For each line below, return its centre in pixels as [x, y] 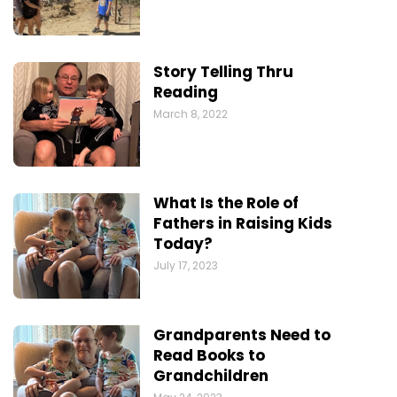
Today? [183, 244]
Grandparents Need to [241, 335]
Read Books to [209, 355]
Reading [185, 92]
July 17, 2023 [185, 266]
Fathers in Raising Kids [242, 224]
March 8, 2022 [190, 113]
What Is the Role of [226, 203]
